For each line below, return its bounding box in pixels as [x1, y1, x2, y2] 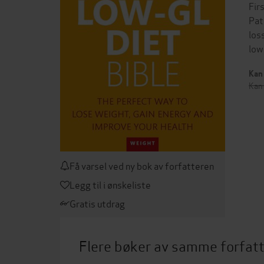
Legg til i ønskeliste [70, 177, 151, 191]
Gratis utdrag [70, 196, 125, 210]
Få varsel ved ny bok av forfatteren [70, 158, 214, 172]
